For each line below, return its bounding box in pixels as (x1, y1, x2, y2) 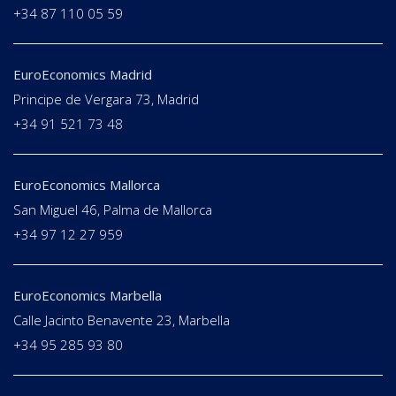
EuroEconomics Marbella (13, 286, 162, 305)
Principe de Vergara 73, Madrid (13, 90, 199, 109)
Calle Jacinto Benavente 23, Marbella (13, 311, 230, 330)
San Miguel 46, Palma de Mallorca (13, 201, 212, 219)
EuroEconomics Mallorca (13, 176, 160, 194)
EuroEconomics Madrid (13, 65, 152, 84)
